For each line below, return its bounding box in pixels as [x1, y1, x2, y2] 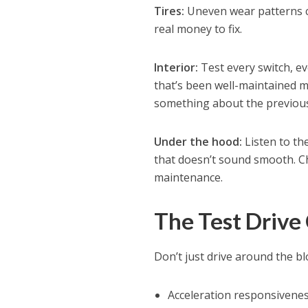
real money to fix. [154, 21, 243, 37]
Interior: [154, 60, 199, 76]
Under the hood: [154, 134, 243, 150]
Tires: [154, 3, 185, 19]
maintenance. [154, 170, 223, 186]
